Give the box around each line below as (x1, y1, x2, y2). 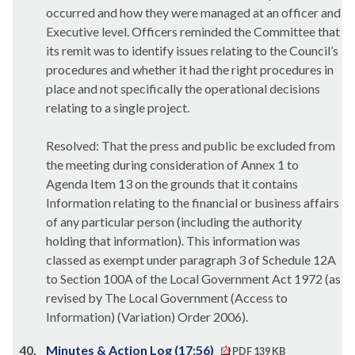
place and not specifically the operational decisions (46, 81, 320, 96)
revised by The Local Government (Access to (46, 290, 288, 305)
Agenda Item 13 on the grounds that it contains (46, 176, 298, 191)
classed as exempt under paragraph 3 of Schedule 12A (46, 252, 336, 267)
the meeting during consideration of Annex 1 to (46, 157, 299, 172)
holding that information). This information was (46, 233, 300, 248)
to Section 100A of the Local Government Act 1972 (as (46, 271, 341, 286)
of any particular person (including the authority (46, 214, 302, 229)
